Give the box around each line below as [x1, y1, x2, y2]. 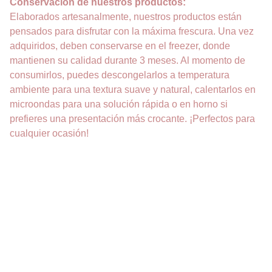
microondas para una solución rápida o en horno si [10, 99, 228, 109]
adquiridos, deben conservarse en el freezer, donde [10, 41, 230, 51]
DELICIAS [36, 217, 76, 226]
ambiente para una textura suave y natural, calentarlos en [10, 84, 256, 95]
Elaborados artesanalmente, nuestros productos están [10, 12, 242, 22]
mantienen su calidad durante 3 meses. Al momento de [10, 55, 245, 66]
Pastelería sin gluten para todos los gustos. [36, 240, 158, 250]
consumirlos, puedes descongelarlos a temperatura [10, 70, 229, 80]
